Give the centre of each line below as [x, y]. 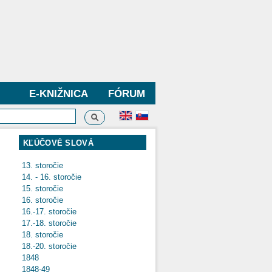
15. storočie [47, 188]
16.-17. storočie [54, 211]
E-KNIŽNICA [58, 94]
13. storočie [47, 165]
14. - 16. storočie [56, 177]
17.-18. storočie [54, 223]
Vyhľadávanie [126, 116]
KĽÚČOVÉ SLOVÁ [58, 143]
